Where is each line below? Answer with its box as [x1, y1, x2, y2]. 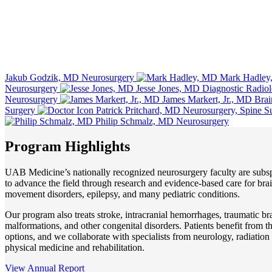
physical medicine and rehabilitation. [5, 242, 144, 253]
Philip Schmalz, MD [95, 115, 174, 126]
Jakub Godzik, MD [5, 72, 79, 83]
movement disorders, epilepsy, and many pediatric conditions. [5, 189, 240, 200]
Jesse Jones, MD [136, 83, 200, 93]
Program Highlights [5, 138, 130, 155]
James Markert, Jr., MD [162, 93, 252, 104]
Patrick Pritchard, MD [96, 104, 180, 115]
